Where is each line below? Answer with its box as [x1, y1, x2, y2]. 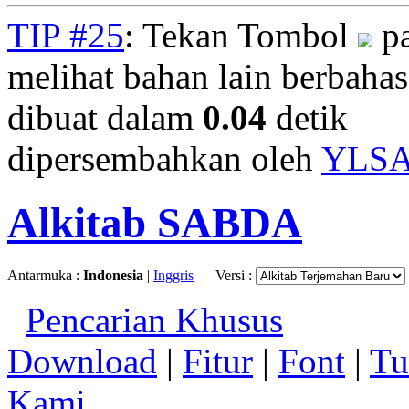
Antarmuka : [7, 267, 83, 283]
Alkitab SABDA [7, 199, 302, 247]
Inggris [153, 267, 194, 283]
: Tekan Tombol [124, 16, 358, 55]
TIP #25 [7, 16, 124, 55]
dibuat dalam [7, 98, 203, 137]
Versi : [215, 267, 256, 283]
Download [7, 341, 157, 381]
